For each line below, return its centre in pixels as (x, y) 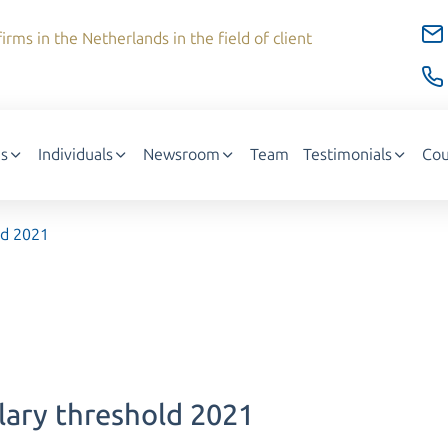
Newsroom (181, 154)
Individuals (75, 154)
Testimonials (347, 154)
